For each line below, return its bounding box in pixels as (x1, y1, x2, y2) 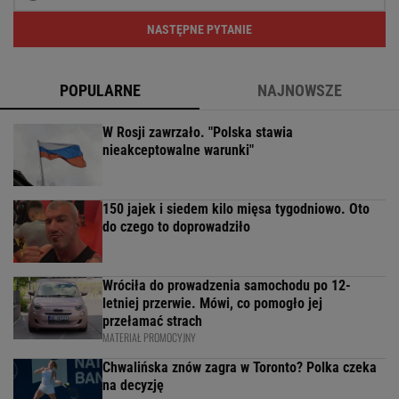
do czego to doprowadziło (102, 217, 250, 235)
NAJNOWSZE (256, 80, 342, 100)
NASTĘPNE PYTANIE (147, 21, 252, 37)
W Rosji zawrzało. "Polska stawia (102, 123, 293, 141)
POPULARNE (59, 80, 141, 100)
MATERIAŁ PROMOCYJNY (102, 329, 196, 345)
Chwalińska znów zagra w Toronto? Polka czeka (102, 358, 377, 376)
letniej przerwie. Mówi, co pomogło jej (102, 294, 322, 312)
